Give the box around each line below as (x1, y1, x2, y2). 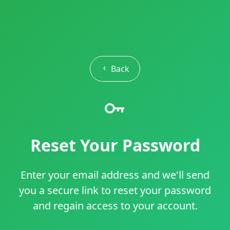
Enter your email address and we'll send (21, 167, 209, 182)
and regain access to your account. (32, 198, 198, 213)
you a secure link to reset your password (19, 183, 211, 197)
